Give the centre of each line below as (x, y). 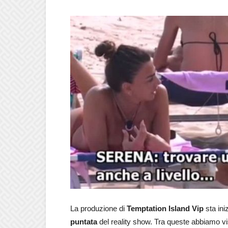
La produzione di (98, 208)
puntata (84, 222)
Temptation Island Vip (165, 208)
